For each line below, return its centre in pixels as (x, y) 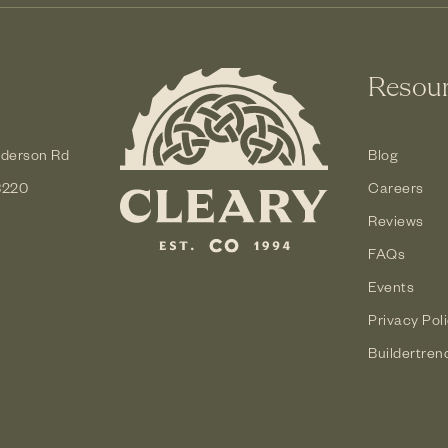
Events (391, 286)
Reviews (396, 220)
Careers (396, 187)
